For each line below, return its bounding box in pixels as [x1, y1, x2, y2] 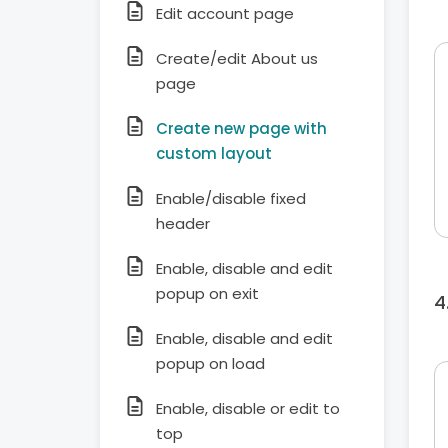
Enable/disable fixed [156, 188, 306, 209]
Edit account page [156, 3, 294, 24]
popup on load [156, 353, 265, 374]
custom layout [156, 143, 272, 164]
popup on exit [156, 283, 259, 304]
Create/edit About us [156, 48, 318, 69]
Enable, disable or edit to [156, 398, 340, 419]
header [156, 213, 210, 234]
